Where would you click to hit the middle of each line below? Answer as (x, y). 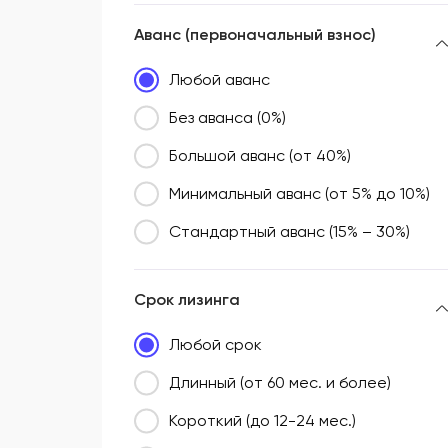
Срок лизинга (187, 300)
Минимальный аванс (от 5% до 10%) (299, 194)
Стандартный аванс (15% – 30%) (289, 232)
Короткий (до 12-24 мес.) (262, 421)
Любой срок (215, 345)
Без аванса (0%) (227, 118)
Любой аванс (219, 80)
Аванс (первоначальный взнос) (255, 35)
